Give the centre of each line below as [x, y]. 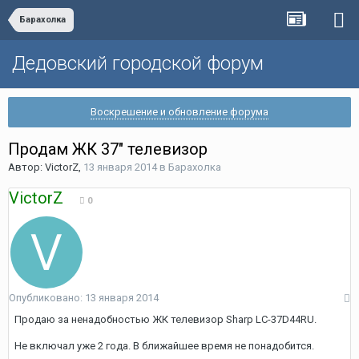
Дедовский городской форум [138, 63]
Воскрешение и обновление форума [179, 112]
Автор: [26, 167]
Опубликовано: [47, 298]
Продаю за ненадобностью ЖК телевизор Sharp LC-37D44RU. [165, 319]
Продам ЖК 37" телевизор [108, 149]
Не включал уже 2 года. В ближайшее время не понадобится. [164, 346]
